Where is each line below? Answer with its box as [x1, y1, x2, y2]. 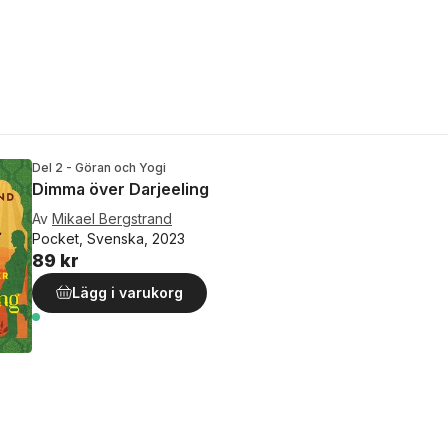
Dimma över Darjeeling [32, 179, 209, 199]
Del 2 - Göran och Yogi [32, 160, 166, 175]
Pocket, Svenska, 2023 [32, 230, 185, 247]
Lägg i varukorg [72, 284, 183, 301]
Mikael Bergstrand [52, 210, 172, 227]
